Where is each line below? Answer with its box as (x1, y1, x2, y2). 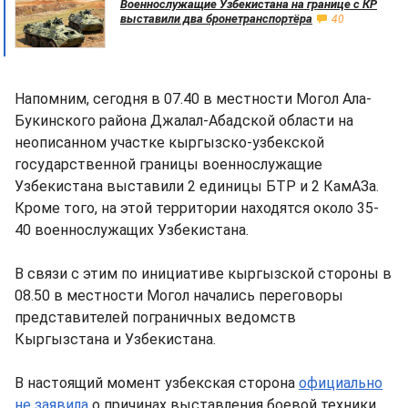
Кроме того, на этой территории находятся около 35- (15, 199, 379, 218)
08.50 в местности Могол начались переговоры (15, 287, 343, 305)
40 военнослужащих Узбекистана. (15, 221, 249, 240)
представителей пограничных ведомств (15, 309, 296, 327)
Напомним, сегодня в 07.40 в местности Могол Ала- (15, 90, 372, 108)
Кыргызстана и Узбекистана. (15, 331, 216, 349)
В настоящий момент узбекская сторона (15, 374, 299, 393)
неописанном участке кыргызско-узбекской (15, 134, 324, 152)
